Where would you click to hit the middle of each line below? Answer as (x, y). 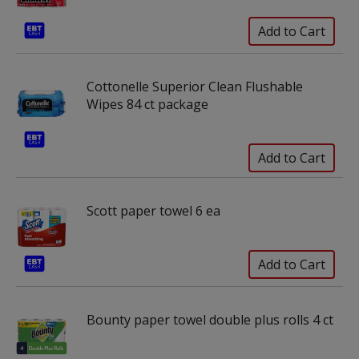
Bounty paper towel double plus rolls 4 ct (210, 320)
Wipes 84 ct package (147, 104)
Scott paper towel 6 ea (153, 211)
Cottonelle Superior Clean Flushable (195, 87)
